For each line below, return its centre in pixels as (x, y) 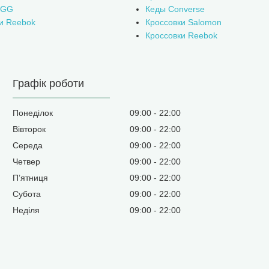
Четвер (27, 162)
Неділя (26, 210)
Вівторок (29, 129)
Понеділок (33, 113)
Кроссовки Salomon (183, 23)
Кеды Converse (175, 9)
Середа (28, 146)
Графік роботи (49, 84)
